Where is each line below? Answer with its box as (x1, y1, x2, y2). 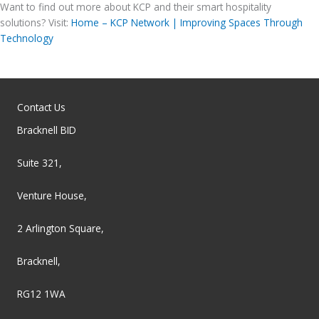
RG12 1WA (17, 286, 66, 300)
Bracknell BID (17, 123, 76, 137)
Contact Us (17, 100, 66, 115)
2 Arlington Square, (17, 221, 104, 235)
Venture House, (17, 189, 87, 203)
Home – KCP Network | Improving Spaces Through (71, 16, 303, 30)
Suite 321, (17, 156, 62, 170)
